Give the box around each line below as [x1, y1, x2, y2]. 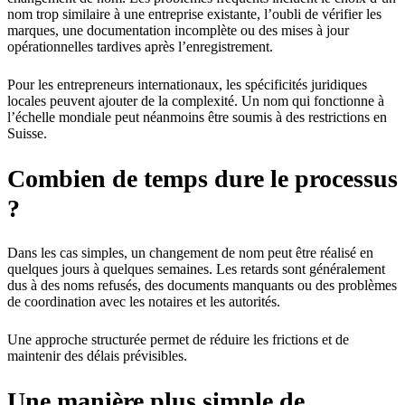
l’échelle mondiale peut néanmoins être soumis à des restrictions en [7, 109, 387, 126]
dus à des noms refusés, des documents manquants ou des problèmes [7, 278, 397, 294]
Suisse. [7, 126, 47, 142]
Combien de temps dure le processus [7, 165, 398, 193]
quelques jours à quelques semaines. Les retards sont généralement [7, 261, 385, 278]
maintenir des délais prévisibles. [7, 348, 187, 364]
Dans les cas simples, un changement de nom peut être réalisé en [7, 245, 373, 261]
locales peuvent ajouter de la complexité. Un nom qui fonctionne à [7, 93, 384, 109]
